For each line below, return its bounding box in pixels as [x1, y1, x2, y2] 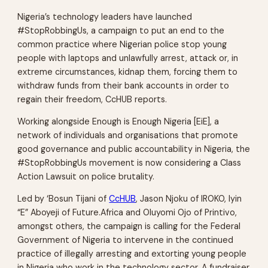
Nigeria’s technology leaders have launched [17, 11, 193, 22]
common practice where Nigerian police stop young [17, 38, 227, 50]
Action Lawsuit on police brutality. [17, 171, 155, 182]
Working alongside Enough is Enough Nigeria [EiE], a [17, 116, 220, 127]
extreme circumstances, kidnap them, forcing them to [17, 66, 238, 77]
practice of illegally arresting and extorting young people [17, 248, 247, 260]
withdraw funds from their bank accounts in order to [17, 80, 230, 91]
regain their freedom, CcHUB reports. [17, 93, 167, 105]
